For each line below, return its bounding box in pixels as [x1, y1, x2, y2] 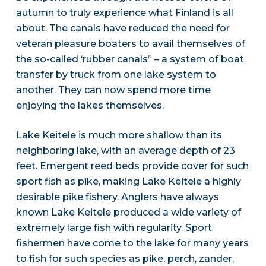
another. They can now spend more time [15, 84, 211, 96]
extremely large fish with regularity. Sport [15, 222, 212, 234]
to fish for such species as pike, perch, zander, [15, 253, 234, 265]
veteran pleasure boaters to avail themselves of [15, 38, 245, 50]
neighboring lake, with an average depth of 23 [15, 145, 235, 157]
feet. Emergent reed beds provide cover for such [15, 160, 249, 172]
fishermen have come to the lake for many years [15, 237, 249, 249]
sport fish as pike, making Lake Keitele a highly [15, 176, 241, 188]
